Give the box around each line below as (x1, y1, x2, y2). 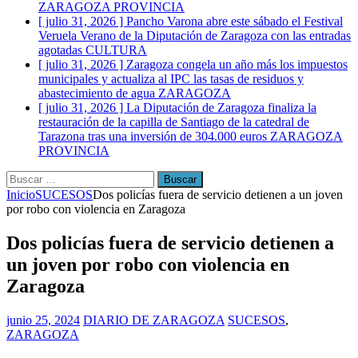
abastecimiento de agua (38, 86, 158, 100)
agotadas (38, 43, 86, 57)
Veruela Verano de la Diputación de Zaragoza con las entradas (38, 29, 351, 42)
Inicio (6, 188, 35, 201)
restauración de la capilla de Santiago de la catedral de (38, 115, 309, 129)
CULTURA (86, 43, 147, 57)
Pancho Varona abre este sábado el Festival (126, 14, 343, 28)
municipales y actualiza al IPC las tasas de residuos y (38, 72, 304, 86)
